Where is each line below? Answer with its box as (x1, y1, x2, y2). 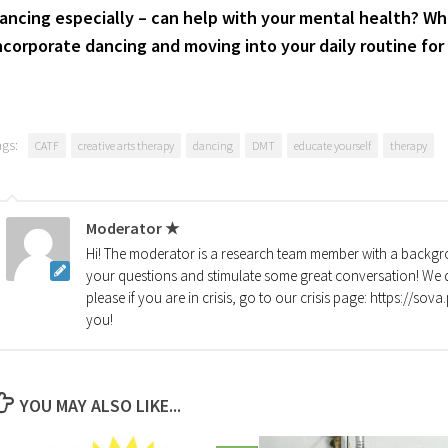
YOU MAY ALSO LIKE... (19, 394, 181, 418)
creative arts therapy (78, 138, 175, 154)
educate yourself (294, 138, 372, 154)
